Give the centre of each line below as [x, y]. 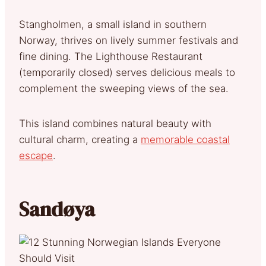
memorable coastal [185, 139]
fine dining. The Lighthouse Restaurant [111, 56]
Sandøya [61, 209]
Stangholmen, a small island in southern [113, 24]
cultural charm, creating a [80, 139]
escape [36, 155]
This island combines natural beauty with [115, 123]
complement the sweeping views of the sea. [124, 88]
